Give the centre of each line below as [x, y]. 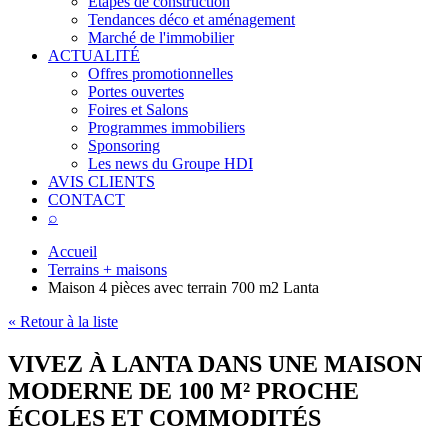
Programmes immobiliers [166, 127]
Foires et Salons [138, 109]
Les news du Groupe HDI [170, 163]
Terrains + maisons [107, 269]
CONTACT [86, 199]
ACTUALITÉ [94, 55]
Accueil [72, 251]
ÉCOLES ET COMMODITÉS [164, 417]
